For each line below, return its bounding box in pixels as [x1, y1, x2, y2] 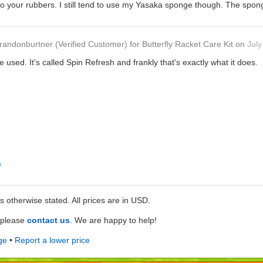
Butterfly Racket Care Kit [142, 39, 233, 49]
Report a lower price [15, 235, 90, 245]
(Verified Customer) [53, 39, 130, 49]
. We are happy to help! [70, 215, 157, 225]
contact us [27, 215, 70, 225]
